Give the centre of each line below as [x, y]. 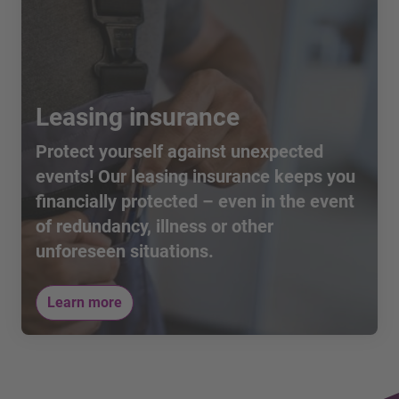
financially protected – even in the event [195, 201]
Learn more [85, 302]
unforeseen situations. [125, 251]
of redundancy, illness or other [155, 226]
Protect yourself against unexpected [179, 151]
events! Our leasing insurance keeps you [195, 176]
